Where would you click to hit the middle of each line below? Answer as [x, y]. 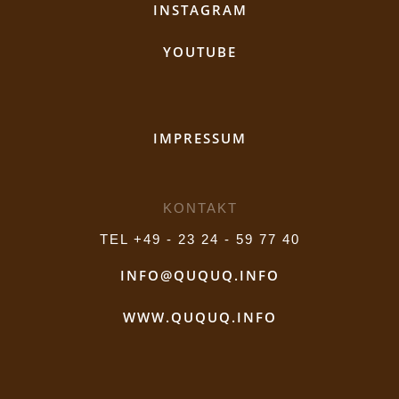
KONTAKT [200, 208]
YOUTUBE [200, 52]
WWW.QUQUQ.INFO [200, 318]
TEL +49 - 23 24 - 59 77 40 [200, 240]
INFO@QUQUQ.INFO [200, 276]
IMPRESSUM [200, 138]
